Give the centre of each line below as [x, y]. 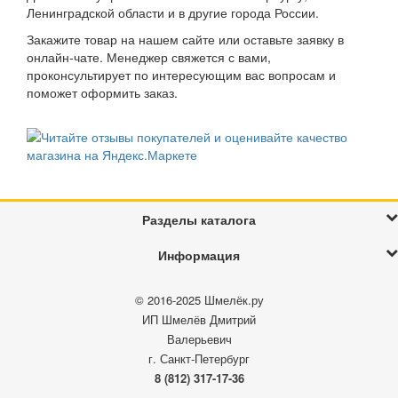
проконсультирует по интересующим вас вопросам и [181, 74]
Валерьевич [199, 338]
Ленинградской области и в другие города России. [173, 12]
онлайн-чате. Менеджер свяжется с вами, [149, 56]
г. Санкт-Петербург [199, 358]
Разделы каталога [199, 219]
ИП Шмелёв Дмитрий [199, 319]
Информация [199, 255]
